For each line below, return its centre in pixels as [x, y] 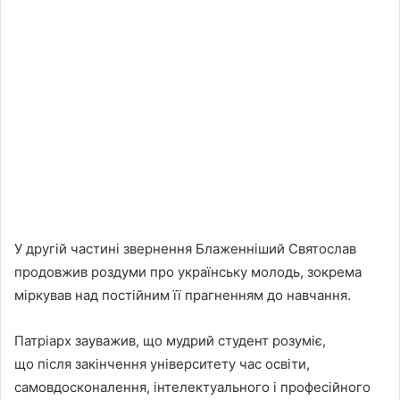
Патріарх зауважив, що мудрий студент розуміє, [170, 341]
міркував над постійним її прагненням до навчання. [183, 296]
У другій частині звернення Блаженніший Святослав [185, 249]
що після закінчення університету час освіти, [162, 364]
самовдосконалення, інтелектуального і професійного [192, 387]
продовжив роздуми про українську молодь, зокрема [188, 272]
